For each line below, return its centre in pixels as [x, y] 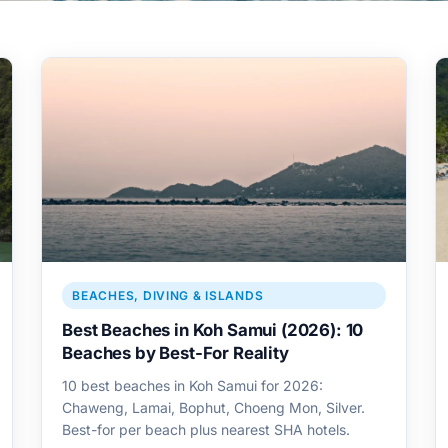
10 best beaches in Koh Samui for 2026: [193, 386]
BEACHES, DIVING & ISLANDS [168, 296]
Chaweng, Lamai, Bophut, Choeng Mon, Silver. [214, 408]
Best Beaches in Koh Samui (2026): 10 [213, 330]
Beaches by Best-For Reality [175, 353]
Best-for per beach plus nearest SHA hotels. [206, 430]
